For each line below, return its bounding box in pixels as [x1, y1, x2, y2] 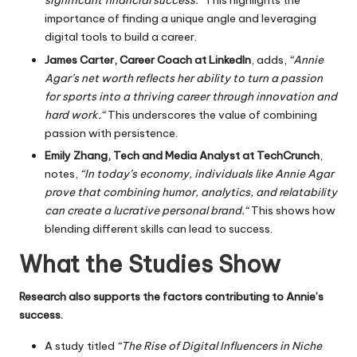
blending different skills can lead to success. [45, 221, 273, 236]
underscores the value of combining [130, 107, 317, 122]
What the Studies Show [19, 249, 280, 279]
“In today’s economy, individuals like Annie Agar [80, 166, 334, 181]
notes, [45, 166, 80, 181]
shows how [273, 202, 335, 218]
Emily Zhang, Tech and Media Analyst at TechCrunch [45, 147, 320, 163]
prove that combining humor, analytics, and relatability [45, 184, 337, 199]
